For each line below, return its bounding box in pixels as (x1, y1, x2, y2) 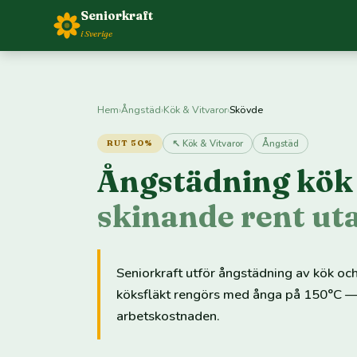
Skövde (229, 103, 263, 116)
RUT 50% (107, 138, 154, 148)
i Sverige (80, 27, 113, 39)
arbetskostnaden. (116, 307, 220, 325)
